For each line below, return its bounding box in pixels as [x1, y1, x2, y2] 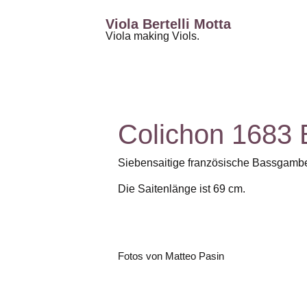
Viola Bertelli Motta [106, 16, 231, 32]
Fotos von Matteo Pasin [118, 249, 224, 262]
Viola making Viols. [106, 30, 199, 42]
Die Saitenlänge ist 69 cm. [118, 183, 245, 195]
